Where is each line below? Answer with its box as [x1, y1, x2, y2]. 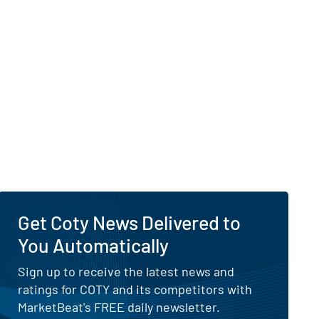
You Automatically [18, 233, 169, 256]
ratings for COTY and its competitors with [18, 281, 253, 297]
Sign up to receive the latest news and [18, 263, 235, 279]
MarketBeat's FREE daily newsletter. [18, 298, 221, 315]
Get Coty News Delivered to [18, 210, 241, 234]
